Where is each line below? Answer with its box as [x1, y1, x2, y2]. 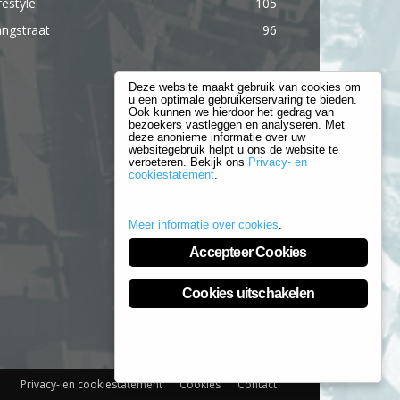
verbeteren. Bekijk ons [129, 155, 248, 169]
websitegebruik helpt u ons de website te [129, 143, 338, 156]
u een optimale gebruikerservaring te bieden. [129, 93, 357, 106]
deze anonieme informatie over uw [129, 130, 305, 144]
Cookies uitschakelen [182, 286, 314, 301]
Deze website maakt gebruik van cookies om [129, 80, 361, 94]
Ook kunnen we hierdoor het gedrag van [129, 105, 334, 119]
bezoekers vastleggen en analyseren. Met [129, 118, 345, 131]
